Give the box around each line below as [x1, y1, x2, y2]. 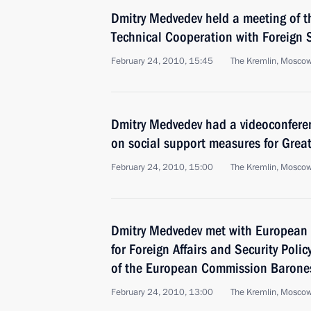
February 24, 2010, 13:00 [111, 286, 213, 299]
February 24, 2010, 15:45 [111, 55, 213, 67]
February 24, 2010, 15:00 [111, 161, 213, 174]
